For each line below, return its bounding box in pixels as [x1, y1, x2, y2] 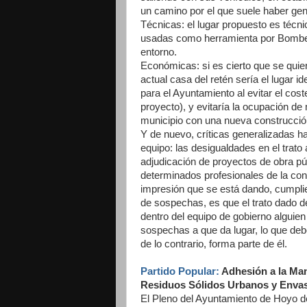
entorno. [140, 46, 177, 58]
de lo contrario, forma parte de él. [140, 238, 287, 249]
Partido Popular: [140, 265, 219, 277]
